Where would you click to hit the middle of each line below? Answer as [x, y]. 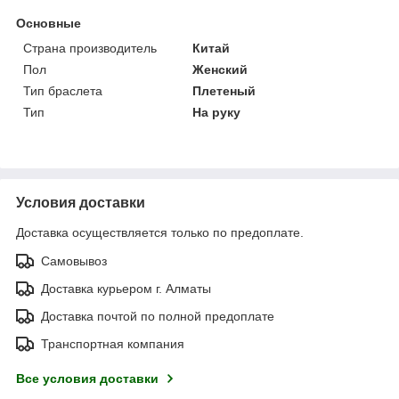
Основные [49, 23]
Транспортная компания [113, 343]
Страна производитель [90, 48]
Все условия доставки [87, 378]
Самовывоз [74, 261]
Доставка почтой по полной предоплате [158, 316]
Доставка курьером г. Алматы [126, 288]
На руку [217, 112]
